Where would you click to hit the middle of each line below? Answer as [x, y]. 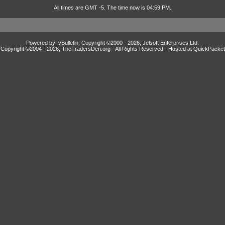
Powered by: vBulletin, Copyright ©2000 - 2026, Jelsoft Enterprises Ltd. [113, 43]
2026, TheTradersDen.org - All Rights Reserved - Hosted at [120, 49]
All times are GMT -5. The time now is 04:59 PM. [113, 8]
